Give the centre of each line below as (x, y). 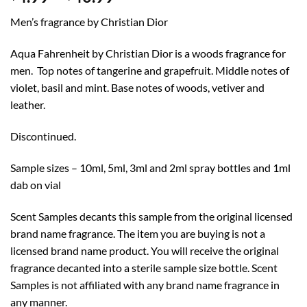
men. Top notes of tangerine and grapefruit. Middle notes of (150, 71)
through (144, 45)
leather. (28, 105)
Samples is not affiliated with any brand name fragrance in (145, 284)
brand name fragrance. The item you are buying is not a (138, 233)
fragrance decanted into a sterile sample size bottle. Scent (144, 267)
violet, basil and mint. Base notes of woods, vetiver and (137, 88)
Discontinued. (43, 136)
